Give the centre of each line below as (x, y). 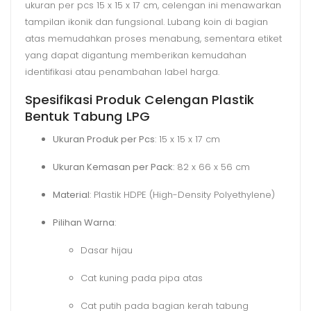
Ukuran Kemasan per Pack (113, 167)
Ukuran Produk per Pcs (104, 139)
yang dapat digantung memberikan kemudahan (136, 55)
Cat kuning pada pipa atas (142, 278)
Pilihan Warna (84, 222)
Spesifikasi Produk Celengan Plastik (140, 99)
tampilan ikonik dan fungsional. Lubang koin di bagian (146, 22)
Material (71, 194)
